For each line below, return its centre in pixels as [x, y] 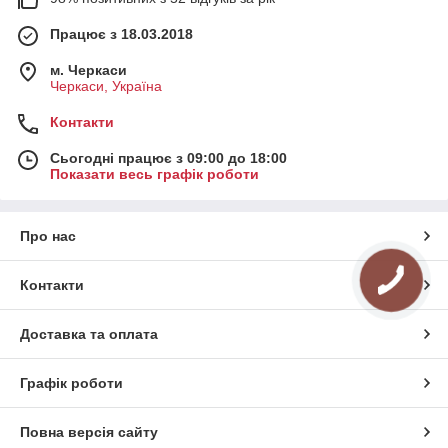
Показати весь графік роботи [154, 174]
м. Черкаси [88, 70]
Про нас [48, 236]
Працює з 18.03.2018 [121, 34]
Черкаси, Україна [106, 86]
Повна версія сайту [89, 432]
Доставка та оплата [89, 334]
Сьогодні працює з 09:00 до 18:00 [168, 158]
